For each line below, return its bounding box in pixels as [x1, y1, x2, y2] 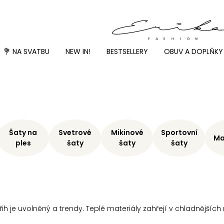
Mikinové [110, 127, 143, 138]
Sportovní [160, 127, 197, 138]
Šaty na [9, 127, 37, 138]
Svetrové [58, 127, 91, 138]
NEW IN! [65, 46, 90, 56]
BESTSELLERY [106, 46, 148, 56]
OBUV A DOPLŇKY [164, 46, 223, 56]
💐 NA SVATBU [3, 46, 49, 56]
